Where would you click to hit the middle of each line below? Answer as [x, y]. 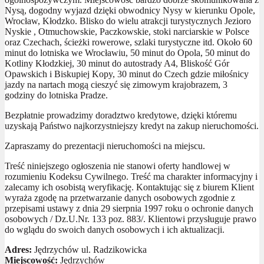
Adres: [18, 249]
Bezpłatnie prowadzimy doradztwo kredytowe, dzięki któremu [121, 115]
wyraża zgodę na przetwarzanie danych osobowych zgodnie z [120, 197]
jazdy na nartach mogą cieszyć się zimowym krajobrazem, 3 [116, 84]
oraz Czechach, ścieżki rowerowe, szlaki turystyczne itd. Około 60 [128, 42]
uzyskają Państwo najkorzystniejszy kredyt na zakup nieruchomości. [132, 126]
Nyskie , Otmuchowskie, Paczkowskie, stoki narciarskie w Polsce [127, 31]
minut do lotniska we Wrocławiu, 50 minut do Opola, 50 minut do [127, 52]
